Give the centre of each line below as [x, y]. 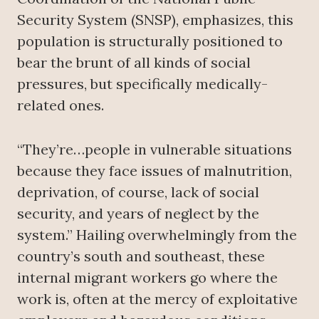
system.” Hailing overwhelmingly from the [157, 235]
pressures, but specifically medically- [142, 84]
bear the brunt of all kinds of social [134, 62]
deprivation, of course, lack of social [138, 192]
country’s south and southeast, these [141, 256]
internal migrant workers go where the [147, 277]
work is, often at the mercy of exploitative [157, 299]
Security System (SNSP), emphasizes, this [155, 20]
